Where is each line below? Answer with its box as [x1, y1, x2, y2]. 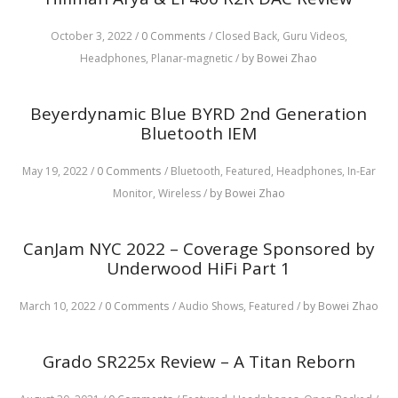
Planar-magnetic [151, 51, 236, 66]
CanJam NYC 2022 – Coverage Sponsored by [22, 237, 375, 260]
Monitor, [112, 186, 158, 201]
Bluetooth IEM [140, 122, 258, 145]
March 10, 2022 [19, 298, 96, 314]
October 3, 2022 [50, 28, 132, 44]
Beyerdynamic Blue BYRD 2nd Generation [30, 102, 368, 125]
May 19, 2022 [21, 163, 88, 179]
